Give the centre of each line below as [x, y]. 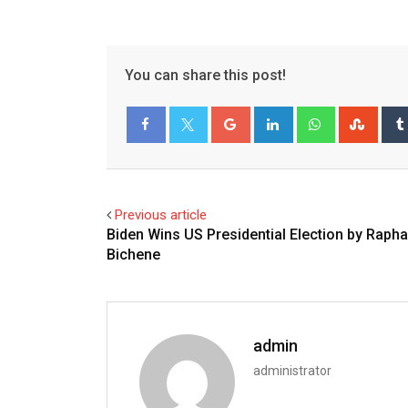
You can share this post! [205, 75]
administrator [292, 370]
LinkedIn [315, 115]
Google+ [273, 115]
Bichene [133, 254]
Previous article [161, 214]
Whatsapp [362, 115]
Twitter [201, 160]
